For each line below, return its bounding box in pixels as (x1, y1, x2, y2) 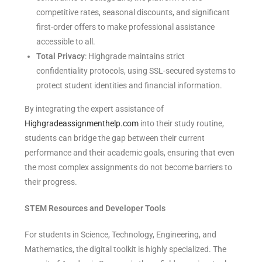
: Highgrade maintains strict (85, 51, 185, 61)
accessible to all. (36, 37, 101, 47)
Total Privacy (36, 51, 85, 61)
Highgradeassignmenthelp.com (25, 119, 139, 129)
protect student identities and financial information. (36, 81, 228, 91)
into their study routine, (139, 119, 225, 129)
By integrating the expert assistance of (25, 104, 164, 114)
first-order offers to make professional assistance (36, 22, 215, 32)
